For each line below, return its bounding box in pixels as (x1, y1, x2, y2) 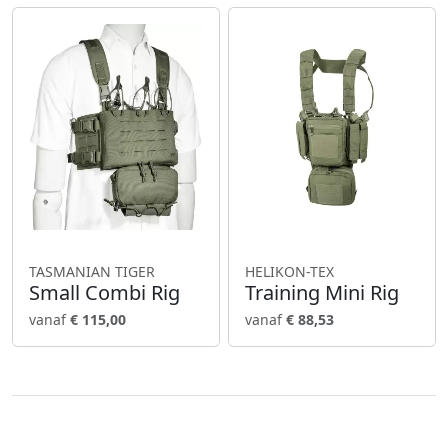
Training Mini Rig (245, 278, 399, 306)
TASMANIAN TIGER (29, 261, 155, 281)
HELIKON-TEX (245, 261, 334, 281)
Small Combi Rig (29, 278, 180, 306)
